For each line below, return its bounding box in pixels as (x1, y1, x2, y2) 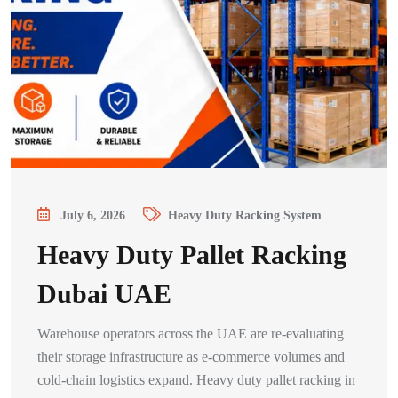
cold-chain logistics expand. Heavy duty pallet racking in (37, 372, 355, 387)
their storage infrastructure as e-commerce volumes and (37, 349, 345, 364)
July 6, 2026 (60, 209, 125, 223)
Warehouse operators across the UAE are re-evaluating (37, 326, 344, 341)
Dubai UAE (37, 279, 171, 308)
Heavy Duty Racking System (168, 209, 322, 223)
